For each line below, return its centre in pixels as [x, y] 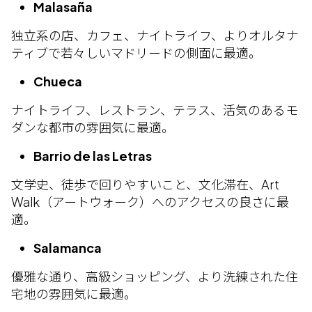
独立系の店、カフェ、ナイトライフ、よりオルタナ [155, 35]
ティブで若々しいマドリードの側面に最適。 [136, 53]
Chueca [58, 81]
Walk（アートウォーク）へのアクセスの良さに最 [150, 202]
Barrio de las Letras [93, 156]
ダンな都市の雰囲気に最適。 [93, 127]
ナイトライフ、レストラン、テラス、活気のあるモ [155, 110]
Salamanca [68, 248]
